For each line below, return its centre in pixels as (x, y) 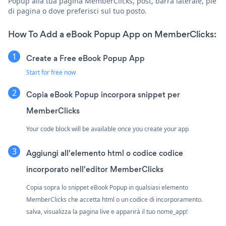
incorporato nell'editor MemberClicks (95, 169)
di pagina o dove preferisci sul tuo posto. (77, 11)
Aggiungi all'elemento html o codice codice (105, 153)
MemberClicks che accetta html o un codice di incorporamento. (115, 199)
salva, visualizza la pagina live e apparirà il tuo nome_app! (107, 211)
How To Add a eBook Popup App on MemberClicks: (112, 34)
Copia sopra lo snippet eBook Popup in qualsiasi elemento (107, 187)
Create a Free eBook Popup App (86, 58)
